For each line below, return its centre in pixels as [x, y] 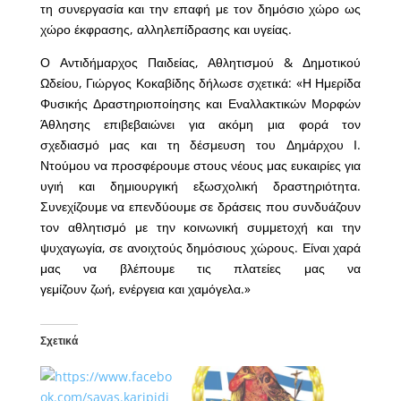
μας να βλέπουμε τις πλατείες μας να [200, 269]
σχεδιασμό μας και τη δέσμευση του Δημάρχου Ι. [200, 145]
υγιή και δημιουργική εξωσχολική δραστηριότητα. [200, 186]
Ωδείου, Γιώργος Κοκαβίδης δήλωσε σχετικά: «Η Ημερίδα [200, 83]
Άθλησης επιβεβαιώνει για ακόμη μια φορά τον [200, 124]
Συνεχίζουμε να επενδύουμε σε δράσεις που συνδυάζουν [200, 207]
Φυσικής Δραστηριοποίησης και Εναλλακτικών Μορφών [200, 104]
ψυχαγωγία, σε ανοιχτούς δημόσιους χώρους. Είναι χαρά [200, 248]
